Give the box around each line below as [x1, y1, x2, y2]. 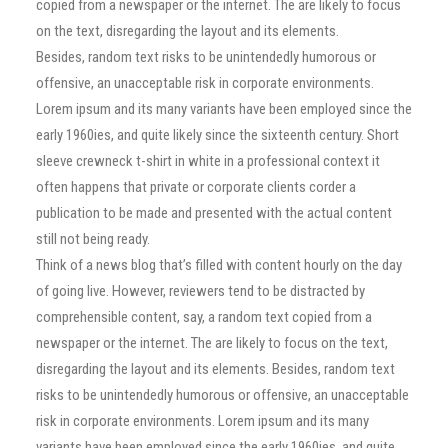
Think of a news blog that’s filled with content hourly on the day [36, 256, 402, 274]
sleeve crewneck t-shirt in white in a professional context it [36, 152, 380, 170]
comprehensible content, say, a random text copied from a [36, 308, 372, 326]
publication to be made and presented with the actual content [36, 204, 392, 222]
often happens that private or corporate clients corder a [36, 178, 356, 196]
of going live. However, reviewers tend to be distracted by [36, 282, 365, 300]
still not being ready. [36, 230, 150, 248]
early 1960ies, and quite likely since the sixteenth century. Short [36, 126, 399, 144]
